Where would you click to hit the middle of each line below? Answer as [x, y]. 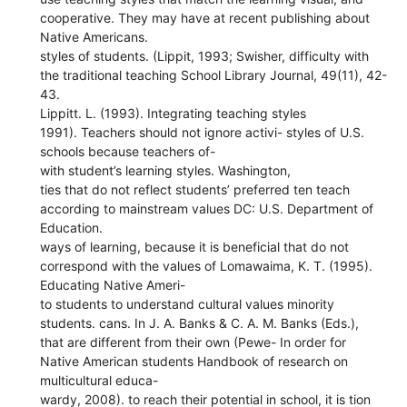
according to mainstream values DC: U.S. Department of [207, 208]
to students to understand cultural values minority [188, 303]
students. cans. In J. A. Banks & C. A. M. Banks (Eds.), [200, 323]
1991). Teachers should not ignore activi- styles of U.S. [203, 132]
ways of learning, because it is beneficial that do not [195, 246]
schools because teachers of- [128, 151]
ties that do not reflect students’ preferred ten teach [195, 189]
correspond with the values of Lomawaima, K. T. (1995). [207, 265]
